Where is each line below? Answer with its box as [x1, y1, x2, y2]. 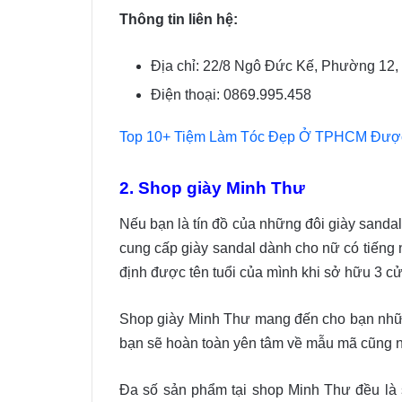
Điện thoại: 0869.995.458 [151, 86, 311, 102]
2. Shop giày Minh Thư [119, 178, 305, 197]
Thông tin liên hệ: [119, 11, 238, 27]
